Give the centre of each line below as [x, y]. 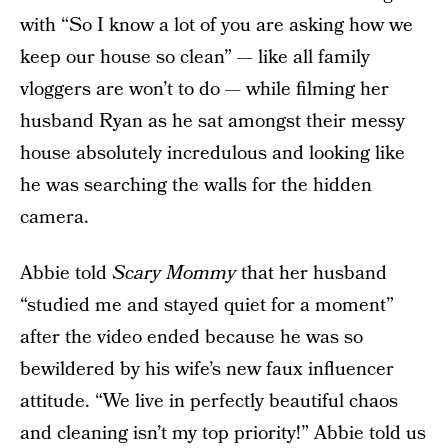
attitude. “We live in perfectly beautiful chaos [209, 401]
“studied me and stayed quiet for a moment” [207, 305]
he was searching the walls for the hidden [196, 185]
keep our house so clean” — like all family [195, 57]
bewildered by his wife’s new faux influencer [207, 369]
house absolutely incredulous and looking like [212, 153]
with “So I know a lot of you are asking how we [216, 25]
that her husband [311, 273]
